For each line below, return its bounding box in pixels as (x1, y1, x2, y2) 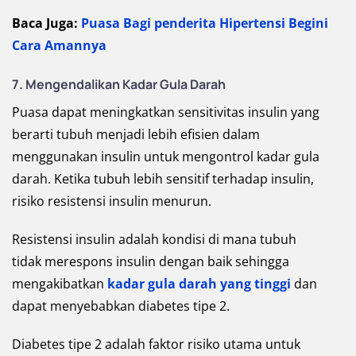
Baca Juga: (12, 14, 81, 32)
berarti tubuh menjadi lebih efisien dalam (12, 125, 260, 143)
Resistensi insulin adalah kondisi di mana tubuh (12, 230, 296, 248)
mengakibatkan (12, 274, 107, 292)
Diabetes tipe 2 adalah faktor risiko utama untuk (12, 335, 300, 353)
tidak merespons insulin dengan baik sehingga (12, 252, 289, 270)
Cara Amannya (12, 36, 106, 54)
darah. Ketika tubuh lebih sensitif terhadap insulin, (12, 169, 314, 188)
